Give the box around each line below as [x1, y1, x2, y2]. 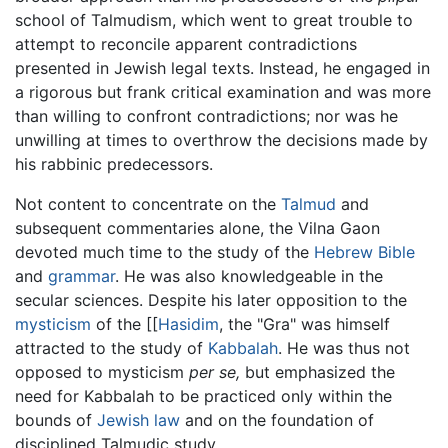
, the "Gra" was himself [219, 314, 390, 335]
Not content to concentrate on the [15, 194, 281, 215]
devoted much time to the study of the [15, 242, 314, 263]
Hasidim [158, 314, 219, 335]
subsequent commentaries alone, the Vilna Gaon [15, 218, 380, 239]
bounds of [15, 410, 97, 431]
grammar [48, 266, 115, 287]
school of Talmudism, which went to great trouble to [15, 10, 413, 31]
